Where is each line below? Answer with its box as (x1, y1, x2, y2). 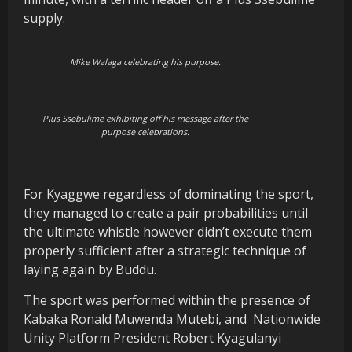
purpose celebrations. (101, 126, 189, 138)
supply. (24, 9, 65, 27)
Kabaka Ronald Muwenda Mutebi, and (24, 310, 247, 328)
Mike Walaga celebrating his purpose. (70, 56, 221, 68)
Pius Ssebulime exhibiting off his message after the (42, 112, 248, 125)
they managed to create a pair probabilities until (24, 204, 308, 222)
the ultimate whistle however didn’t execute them (24, 223, 312, 241)
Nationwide (253, 310, 321, 328)
